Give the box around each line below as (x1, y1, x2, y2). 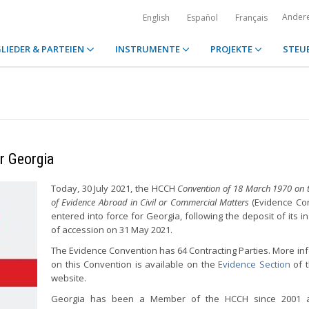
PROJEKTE (210, 43, 255, 55)
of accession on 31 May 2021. (51, 223, 172, 236)
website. (51, 272, 86, 284)
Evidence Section (218, 258, 290, 270)
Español (187, 12, 218, 23)
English (143, 12, 170, 23)
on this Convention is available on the (51, 258, 219, 270)
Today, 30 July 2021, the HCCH (51, 182, 178, 195)
